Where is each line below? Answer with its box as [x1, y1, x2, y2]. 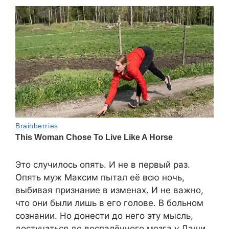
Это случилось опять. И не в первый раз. [15, 159, 190, 170]
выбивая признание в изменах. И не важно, [15, 185, 203, 196]
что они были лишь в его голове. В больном [15, 198, 203, 209]
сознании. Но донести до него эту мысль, [15, 211, 193, 221]
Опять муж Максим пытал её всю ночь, [15, 172, 185, 183]
